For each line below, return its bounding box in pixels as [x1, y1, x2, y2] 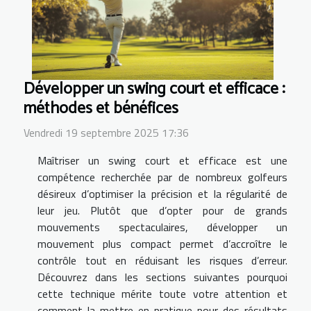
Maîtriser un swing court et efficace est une [37, 152, 287, 169]
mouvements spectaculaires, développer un [37, 219, 287, 236]
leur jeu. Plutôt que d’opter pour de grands [37, 202, 287, 219]
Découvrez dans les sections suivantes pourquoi [37, 269, 287, 286]
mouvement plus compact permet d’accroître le [37, 235, 287, 253]
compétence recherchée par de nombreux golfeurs [37, 169, 287, 186]
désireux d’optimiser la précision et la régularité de [37, 185, 287, 203]
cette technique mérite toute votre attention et [37, 285, 287, 303]
